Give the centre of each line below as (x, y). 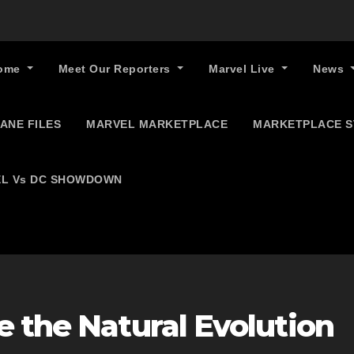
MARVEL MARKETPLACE (157, 124)
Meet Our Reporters (116, 69)
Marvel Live (244, 69)
